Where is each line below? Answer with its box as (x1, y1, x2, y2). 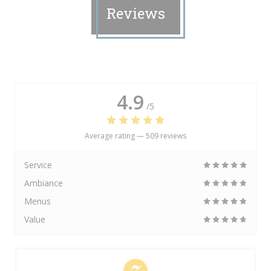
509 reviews (146, 131, 186, 141)
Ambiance (24, 177, 63, 189)
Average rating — (85, 131, 146, 141)
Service (24, 159, 52, 171)
